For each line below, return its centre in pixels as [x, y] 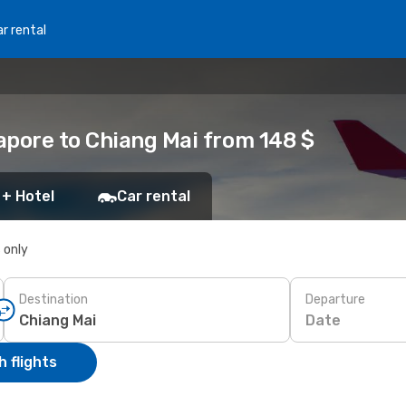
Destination [53, 299]
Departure [335, 299]
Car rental [154, 196]
